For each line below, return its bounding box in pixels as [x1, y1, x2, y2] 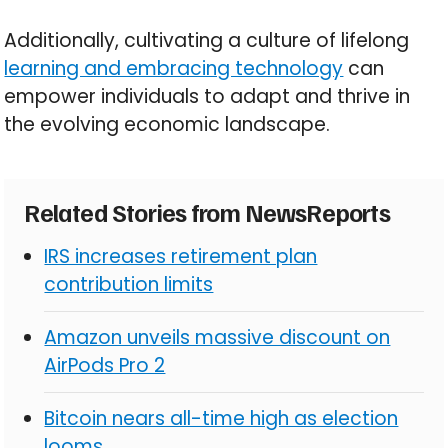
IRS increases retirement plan [44, 242, 318, 270]
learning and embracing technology [4, 54, 344, 82]
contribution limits [44, 270, 214, 298]
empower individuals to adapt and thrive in [4, 82, 411, 110]
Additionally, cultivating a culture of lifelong [4, 26, 410, 54]
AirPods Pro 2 [44, 351, 166, 379]
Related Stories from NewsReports [24, 195, 390, 228]
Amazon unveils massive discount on [44, 323, 391, 351]
